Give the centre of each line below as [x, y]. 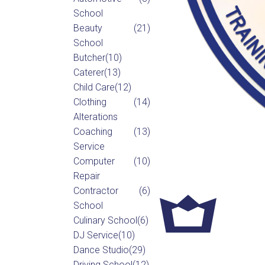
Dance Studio [101, 250]
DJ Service [96, 235]
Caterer [88, 72]
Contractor [96, 190]
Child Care [94, 87]
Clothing [90, 102]
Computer [94, 161]
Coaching [93, 131]
